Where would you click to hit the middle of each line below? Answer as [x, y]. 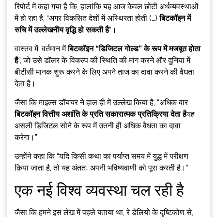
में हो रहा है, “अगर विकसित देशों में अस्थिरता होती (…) [87, 18]
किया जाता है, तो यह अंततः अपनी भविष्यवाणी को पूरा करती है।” [101, 168]
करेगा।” [26, 138]
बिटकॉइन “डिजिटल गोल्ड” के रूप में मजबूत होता [134, 49]
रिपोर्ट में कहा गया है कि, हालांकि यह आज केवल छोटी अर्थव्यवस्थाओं [106, 7]
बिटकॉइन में [175, 18]
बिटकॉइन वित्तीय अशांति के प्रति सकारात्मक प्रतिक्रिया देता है [101, 114]
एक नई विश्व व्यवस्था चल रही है [99, 190]
